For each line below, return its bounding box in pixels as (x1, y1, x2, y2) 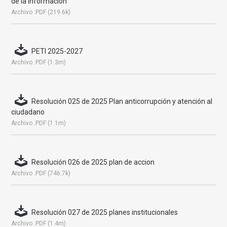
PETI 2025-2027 (31, 47, 83, 55)
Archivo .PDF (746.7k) (11, 170, 71, 177)
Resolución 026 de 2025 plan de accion (31, 158, 155, 166)
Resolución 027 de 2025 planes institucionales (31, 208, 178, 216)
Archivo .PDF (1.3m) (11, 59, 66, 66)
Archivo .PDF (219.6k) (11, 9, 71, 16)
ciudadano (11, 108, 45, 116)
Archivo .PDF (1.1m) (11, 120, 66, 127)
